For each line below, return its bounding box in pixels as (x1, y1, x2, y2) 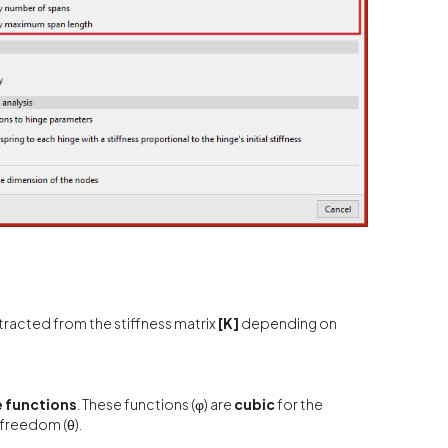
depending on (238, 314, 337, 333)
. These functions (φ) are (76, 395, 234, 414)
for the (276, 395, 323, 414)
